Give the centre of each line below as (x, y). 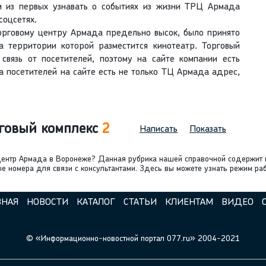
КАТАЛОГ (96, 203)
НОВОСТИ (47, 203)
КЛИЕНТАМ (189, 203)
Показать (208, 130)
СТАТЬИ (140, 203)
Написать (159, 130)
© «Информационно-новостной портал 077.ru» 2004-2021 (133, 239)
